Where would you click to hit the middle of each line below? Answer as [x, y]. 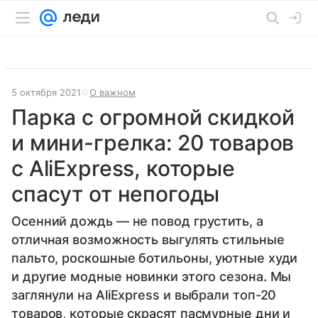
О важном [113, 92]
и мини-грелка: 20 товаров [153, 143]
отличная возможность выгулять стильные [148, 240]
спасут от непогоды [116, 194]
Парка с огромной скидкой [153, 117]
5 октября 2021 [46, 92]
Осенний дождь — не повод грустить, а [137, 221]
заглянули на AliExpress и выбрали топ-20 [144, 295]
